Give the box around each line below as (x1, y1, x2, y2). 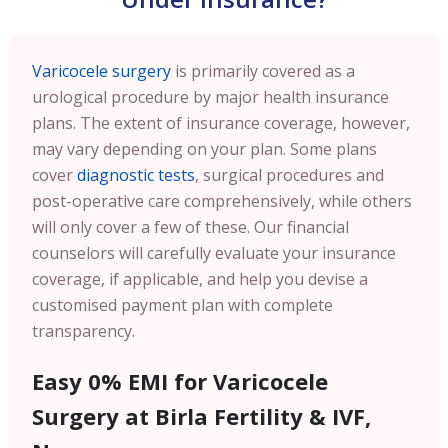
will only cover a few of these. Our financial (32, 215, 349, 238)
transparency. (32, 319, 135, 342)
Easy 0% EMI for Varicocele (32, 365, 328, 396)
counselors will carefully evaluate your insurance (32, 241, 396, 264)
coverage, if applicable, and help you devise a (32, 267, 368, 290)
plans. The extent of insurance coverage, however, (32, 111, 410, 134)
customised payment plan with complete (32, 293, 333, 316)
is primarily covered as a (171, 59, 355, 82)
